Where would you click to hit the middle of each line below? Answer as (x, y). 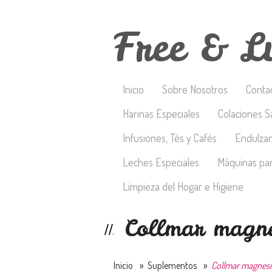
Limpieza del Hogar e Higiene (183, 186)
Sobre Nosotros (195, 89)
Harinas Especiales (161, 114)
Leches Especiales (161, 162)
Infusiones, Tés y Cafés (170, 138)
